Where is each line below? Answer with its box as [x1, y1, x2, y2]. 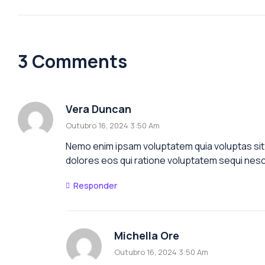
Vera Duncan [66, 101, 131, 116]
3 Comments [18, 49, 127, 73]
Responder [73, 179, 117, 191]
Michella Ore [114, 228, 179, 243]
